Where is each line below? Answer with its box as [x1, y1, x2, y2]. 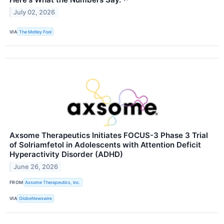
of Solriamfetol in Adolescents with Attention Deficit [9, 140, 201, 150]
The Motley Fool [19, 28, 52, 34]
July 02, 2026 [13, 8, 55, 16]
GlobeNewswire [19, 195, 52, 201]
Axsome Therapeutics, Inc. [25, 179, 81, 185]
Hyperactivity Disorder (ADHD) [9, 149, 123, 159]
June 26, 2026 [13, 163, 58, 171]
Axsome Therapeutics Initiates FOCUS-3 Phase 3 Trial [9, 130, 208, 140]
